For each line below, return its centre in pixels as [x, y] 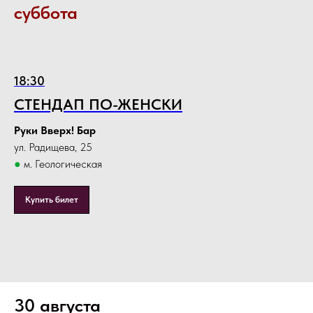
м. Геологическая [61, 164]
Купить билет [52, 200]
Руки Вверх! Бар [55, 131]
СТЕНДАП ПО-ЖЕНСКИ [98, 104]
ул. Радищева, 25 [53, 147]
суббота [46, 13]
